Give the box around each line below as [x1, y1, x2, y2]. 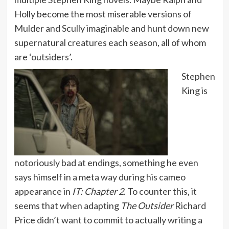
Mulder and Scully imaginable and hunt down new [14, 22, 209, 34]
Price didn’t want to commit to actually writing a [14, 214, 202, 225]
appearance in [14, 185, 72, 197]
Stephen [181, 70, 215, 82]
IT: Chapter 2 [72, 185, 124, 197]
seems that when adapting [14, 199, 121, 211]
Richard [173, 199, 206, 211]
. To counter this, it [123, 185, 197, 197]
